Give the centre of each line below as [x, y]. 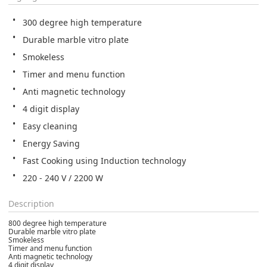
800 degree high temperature [58, 223]
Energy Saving [51, 143]
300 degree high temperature [82, 22]
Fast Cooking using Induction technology [104, 160]
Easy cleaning [50, 126]
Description [31, 203]
